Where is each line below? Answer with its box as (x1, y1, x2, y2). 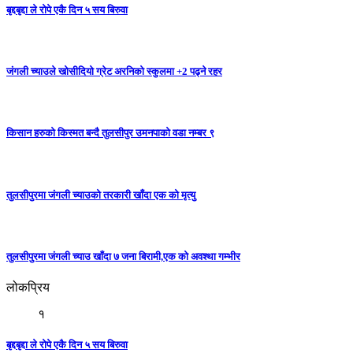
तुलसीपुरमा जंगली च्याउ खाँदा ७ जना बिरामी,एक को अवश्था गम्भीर (6, 250, 240, 262)
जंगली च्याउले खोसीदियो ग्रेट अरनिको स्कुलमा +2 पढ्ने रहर (6, 65, 222, 77)
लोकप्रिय (6, 281, 50, 295)
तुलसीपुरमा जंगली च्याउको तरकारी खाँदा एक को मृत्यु (6, 188, 195, 201)
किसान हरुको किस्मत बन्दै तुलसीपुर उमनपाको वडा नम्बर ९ (6, 127, 214, 139)
